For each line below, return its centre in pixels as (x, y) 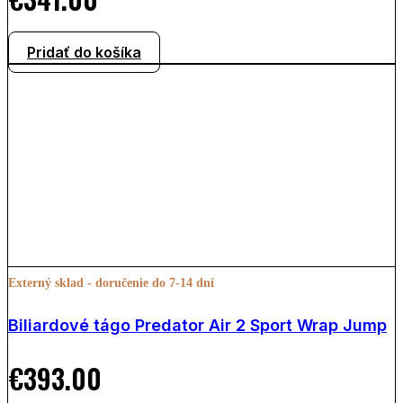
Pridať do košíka (84, 52)
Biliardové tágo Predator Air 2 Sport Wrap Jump (197, 325)
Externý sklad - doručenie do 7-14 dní (111, 282)
